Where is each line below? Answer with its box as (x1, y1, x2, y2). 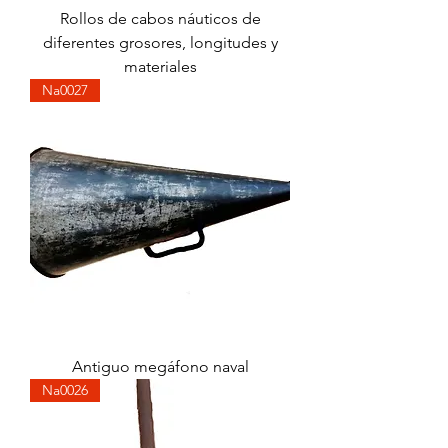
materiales (123, 57, 197, 76)
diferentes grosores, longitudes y (42, 33, 278, 52)
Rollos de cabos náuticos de (59, 9, 261, 28)
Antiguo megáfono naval (71, 357, 249, 376)
